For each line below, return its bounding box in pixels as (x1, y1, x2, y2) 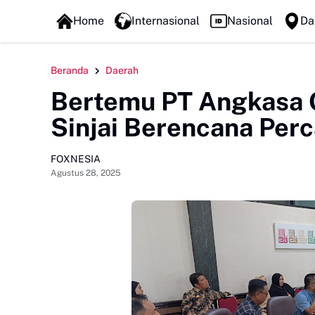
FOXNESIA (51, 153, 101, 165)
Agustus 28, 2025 (51, 167, 121, 178)
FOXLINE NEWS (58, 8, 134, 20)
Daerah (105, 65, 139, 76)
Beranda (51, 65, 89, 76)
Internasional (131, 14, 200, 27)
